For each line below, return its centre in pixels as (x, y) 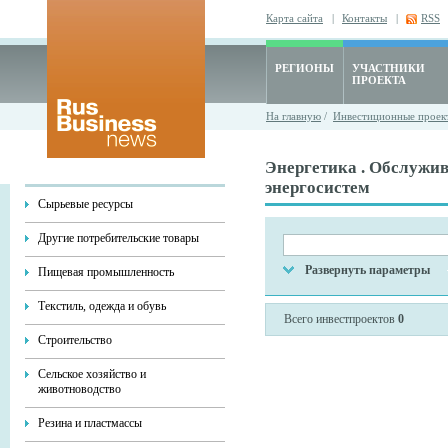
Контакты (364, 18)
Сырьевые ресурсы (85, 204)
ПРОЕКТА (379, 80)
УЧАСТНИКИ (388, 68)
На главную (293, 116)
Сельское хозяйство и (92, 374)
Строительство (75, 340)
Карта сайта (294, 18)
